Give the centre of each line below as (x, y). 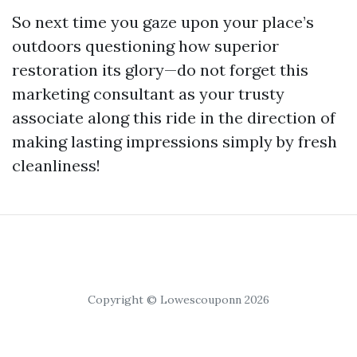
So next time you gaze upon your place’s (163, 22)
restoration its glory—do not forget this (160, 70)
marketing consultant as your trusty (148, 94)
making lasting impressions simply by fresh (175, 141)
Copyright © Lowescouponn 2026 (178, 300)
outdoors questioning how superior (145, 46)
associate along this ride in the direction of (174, 118)
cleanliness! (56, 165)
